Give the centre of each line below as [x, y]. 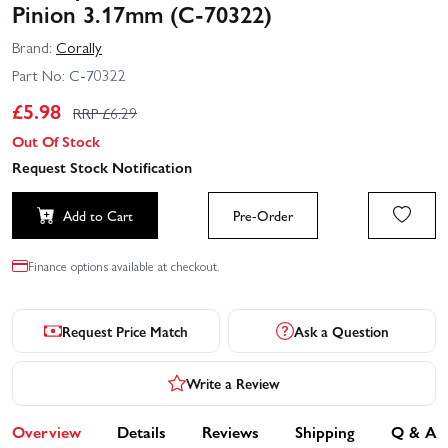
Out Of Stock [56, 140]
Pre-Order [263, 215]
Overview [46, 431]
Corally [79, 47]
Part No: [38, 74]
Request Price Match [125, 330]
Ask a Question [341, 330]
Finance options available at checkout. [124, 266]
